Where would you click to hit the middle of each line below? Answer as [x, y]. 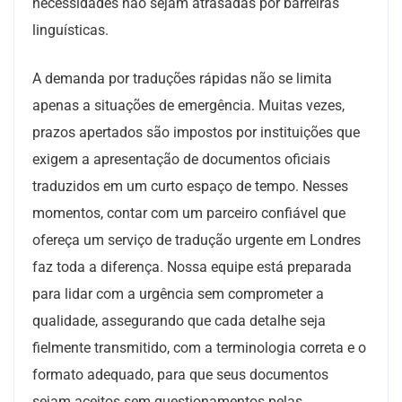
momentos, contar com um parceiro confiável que [189, 213]
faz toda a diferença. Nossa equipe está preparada [192, 267]
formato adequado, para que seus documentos [180, 375]
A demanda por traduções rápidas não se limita [182, 79]
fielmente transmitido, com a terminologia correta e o [199, 348]
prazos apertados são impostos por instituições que [196, 132]
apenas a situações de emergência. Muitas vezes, [188, 105]
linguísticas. [70, 30]
